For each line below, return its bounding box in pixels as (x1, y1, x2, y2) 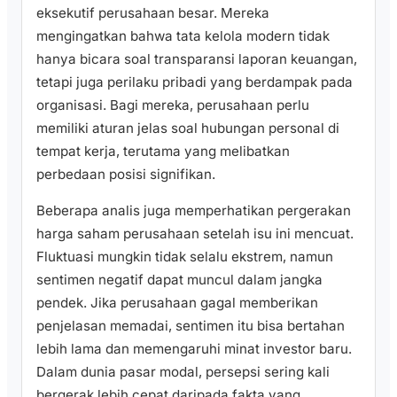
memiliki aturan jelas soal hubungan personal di (36, 119, 339, 136)
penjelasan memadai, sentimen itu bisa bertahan (36, 317, 345, 335)
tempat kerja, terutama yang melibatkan (36, 142, 290, 160)
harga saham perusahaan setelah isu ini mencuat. (36, 225, 354, 243)
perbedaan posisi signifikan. (36, 165, 215, 183)
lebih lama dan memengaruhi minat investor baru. (36, 340, 352, 358)
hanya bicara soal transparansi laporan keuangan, (36, 50, 357, 67)
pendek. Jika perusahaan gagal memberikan (36, 294, 318, 312)
